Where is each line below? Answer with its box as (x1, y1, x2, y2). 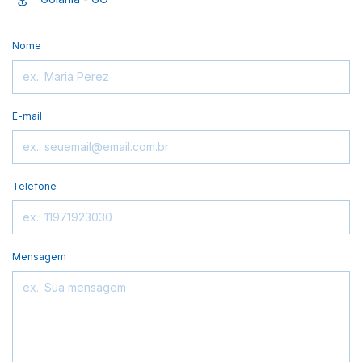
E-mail (12, 109, 42, 122)
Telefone (12, 179, 57, 192)
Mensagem (12, 250, 66, 263)
